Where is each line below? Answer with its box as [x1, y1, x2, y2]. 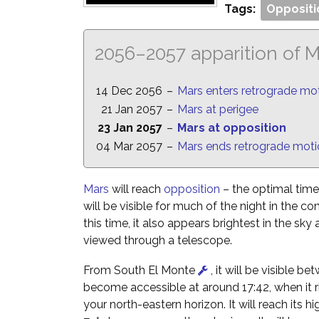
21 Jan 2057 [101, 103, 162, 116]
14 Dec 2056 [96, 84, 162, 98]
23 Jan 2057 [98, 121, 162, 135]
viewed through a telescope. [83, 234, 232, 247]
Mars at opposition [177, 121, 286, 135]
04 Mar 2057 [96, 140, 162, 153]
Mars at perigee [177, 103, 258, 116]
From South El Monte [83, 263, 195, 277]
